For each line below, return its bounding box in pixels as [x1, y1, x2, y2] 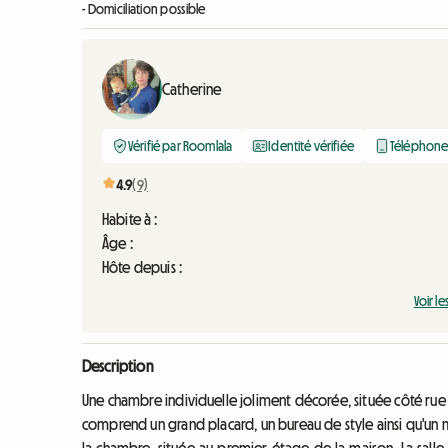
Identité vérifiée [268, 139, 354, 154]
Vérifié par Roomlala [128, 139, 233, 154]
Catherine [162, 81, 222, 98]
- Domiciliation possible [82, 2, 206, 17]
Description [82, 358, 153, 375]
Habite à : [102, 211, 158, 228]
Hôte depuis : [102, 259, 183, 276]
